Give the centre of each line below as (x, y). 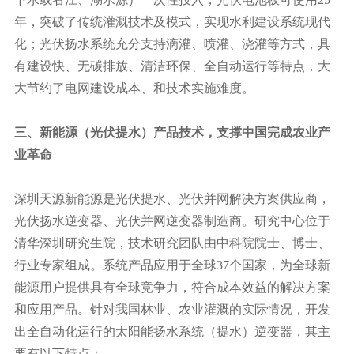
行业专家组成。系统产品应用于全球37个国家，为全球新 (172, 265)
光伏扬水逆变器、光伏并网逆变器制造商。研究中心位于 (172, 220)
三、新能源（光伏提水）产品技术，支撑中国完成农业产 (172, 132)
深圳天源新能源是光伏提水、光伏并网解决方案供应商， (172, 198)
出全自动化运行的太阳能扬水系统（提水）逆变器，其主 (172, 331)
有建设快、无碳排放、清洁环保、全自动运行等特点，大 (172, 66)
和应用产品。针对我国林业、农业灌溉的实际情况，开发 (172, 309)
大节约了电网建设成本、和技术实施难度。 (134, 88)
